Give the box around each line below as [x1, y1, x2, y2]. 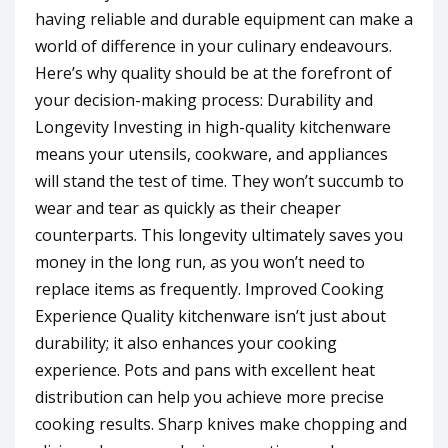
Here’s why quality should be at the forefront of [35, 61, 392, 84]
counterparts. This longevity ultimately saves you [35, 223, 403, 246]
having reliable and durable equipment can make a [35, 7, 413, 30]
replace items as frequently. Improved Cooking [35, 277, 384, 300]
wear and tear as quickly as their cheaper [35, 196, 341, 219]
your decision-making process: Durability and [35, 88, 373, 111]
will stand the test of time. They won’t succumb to [35, 169, 404, 192]
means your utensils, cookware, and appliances [35, 142, 388, 165]
